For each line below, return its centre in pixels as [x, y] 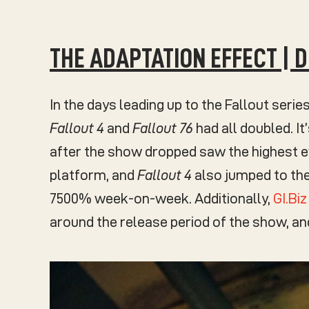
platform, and [93, 176]
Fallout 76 [163, 129]
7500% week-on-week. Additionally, [161, 199]
